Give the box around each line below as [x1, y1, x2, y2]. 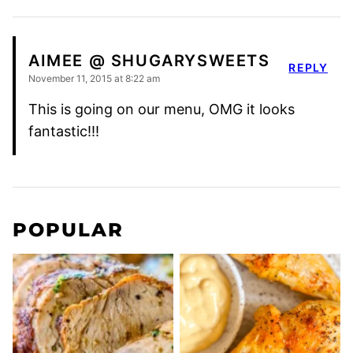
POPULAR [13, 217, 124, 241]
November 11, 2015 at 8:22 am [28, 72, 160, 84]
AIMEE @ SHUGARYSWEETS [28, 51, 270, 71]
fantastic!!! [28, 122, 99, 139]
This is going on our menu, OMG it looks [28, 100, 295, 117]
